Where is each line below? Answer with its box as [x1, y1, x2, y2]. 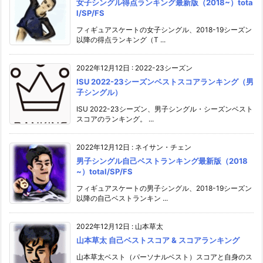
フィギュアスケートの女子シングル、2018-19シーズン [76, 25, 252, 35]
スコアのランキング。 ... [76, 114, 154, 124]
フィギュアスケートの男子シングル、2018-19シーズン [76, 184, 252, 193]
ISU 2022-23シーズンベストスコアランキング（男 [76, 77, 254, 87]
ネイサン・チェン [135, 143, 191, 152]
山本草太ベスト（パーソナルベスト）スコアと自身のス [76, 252, 252, 262]
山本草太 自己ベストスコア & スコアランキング [76, 235, 240, 245]
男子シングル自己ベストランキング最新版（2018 [76, 156, 248, 166]
